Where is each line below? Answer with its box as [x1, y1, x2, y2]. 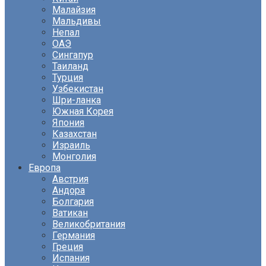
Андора [52, 185, 85, 196]
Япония [52, 117, 84, 128]
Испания [52, 252, 90, 264]
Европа [28, 162, 61, 173]
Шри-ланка [52, 94, 101, 106]
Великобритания [52, 218, 125, 230]
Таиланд [52, 61, 88, 72]
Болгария [52, 196, 94, 207]
